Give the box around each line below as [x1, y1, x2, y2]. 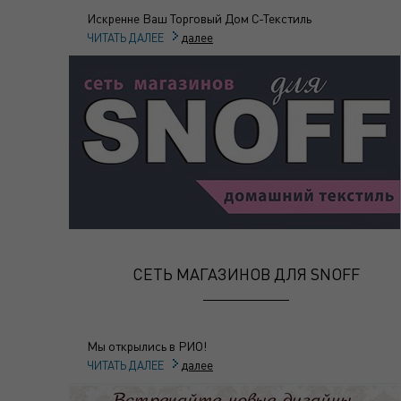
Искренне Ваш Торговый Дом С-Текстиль [87, 10, 311, 27]
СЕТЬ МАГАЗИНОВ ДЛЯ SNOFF [132, 263, 361, 285]
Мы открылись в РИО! [87, 337, 207, 354]
